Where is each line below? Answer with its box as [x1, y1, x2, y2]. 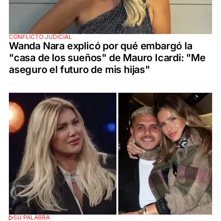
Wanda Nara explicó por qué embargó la [9, 39, 192, 52]
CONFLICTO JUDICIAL [9, 33, 72, 40]
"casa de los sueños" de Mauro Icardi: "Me [9, 51, 206, 64]
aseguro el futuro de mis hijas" [9, 63, 150, 75]
